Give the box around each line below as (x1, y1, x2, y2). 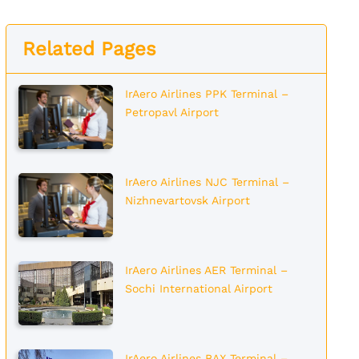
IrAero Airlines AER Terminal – (124, 264, 288, 276)
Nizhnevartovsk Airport (124, 194, 250, 207)
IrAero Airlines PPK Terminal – (124, 87, 288, 100)
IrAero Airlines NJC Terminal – (124, 175, 289, 188)
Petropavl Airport (124, 106, 219, 119)
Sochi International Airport (124, 282, 272, 295)
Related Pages (22, 38, 156, 60)
